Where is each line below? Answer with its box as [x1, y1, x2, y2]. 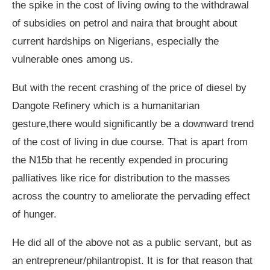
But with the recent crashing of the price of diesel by [12, 82, 246, 94]
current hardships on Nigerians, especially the [12, 36, 219, 48]
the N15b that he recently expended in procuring [12, 154, 228, 166]
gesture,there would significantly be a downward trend [12, 118, 254, 130]
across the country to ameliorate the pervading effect [12, 190, 250, 202]
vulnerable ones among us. [12, 54, 133, 66]
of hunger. [12, 209, 57, 221]
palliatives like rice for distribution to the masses [12, 172, 230, 184]
